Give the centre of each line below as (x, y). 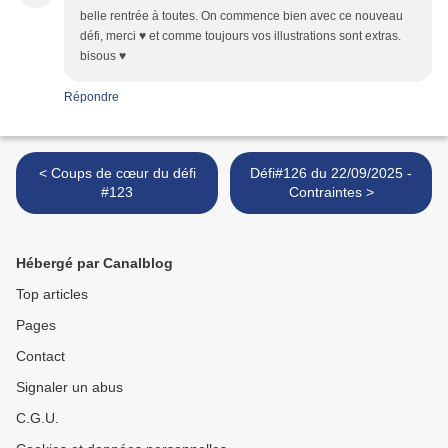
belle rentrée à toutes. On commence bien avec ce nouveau (241, 16)
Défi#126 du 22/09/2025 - (331, 173)
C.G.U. (37, 418)
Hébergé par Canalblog (94, 263)
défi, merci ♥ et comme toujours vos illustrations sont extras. (240, 36)
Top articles (52, 294)
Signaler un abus (69, 387)
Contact (40, 356)
